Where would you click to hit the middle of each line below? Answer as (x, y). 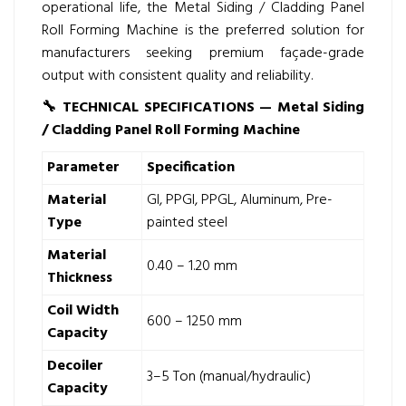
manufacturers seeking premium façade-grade (203, 53)
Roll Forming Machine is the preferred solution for (203, 31)
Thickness (80, 278)
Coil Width (83, 311)
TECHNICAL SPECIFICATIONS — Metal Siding (211, 108)
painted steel (187, 223)
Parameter (83, 168)
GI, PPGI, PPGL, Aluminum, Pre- (240, 200)
